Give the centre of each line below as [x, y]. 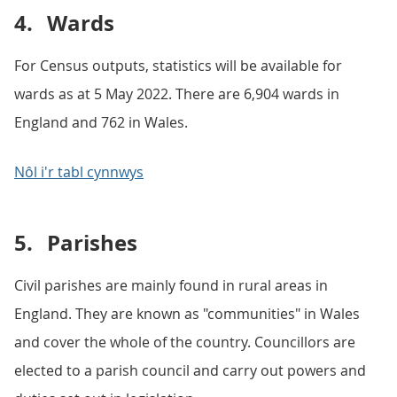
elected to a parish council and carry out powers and [190, 370]
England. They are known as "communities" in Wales [187, 314]
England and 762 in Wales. [101, 122]
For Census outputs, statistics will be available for [178, 66]
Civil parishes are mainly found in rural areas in [171, 285]
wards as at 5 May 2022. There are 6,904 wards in [177, 94]
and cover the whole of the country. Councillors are [185, 342]
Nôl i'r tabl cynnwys [79, 172]
